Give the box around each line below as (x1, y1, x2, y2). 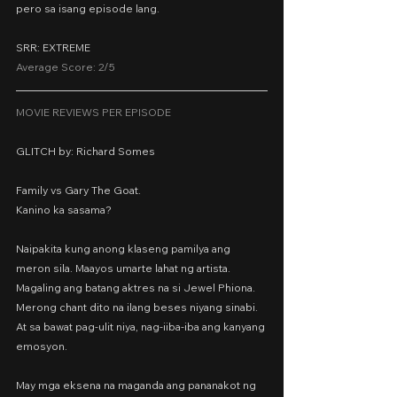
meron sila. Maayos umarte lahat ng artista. (16, 261, 233, 275)
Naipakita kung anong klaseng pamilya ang (16, 242, 233, 255)
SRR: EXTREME (16, 41, 90, 54)
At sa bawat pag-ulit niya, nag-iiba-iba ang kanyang (16, 320, 268, 333)
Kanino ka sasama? (16, 203, 112, 216)
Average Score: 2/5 (16, 60, 115, 74)
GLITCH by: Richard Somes (16, 144, 155, 158)
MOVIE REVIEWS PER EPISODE (16, 105, 171, 119)
